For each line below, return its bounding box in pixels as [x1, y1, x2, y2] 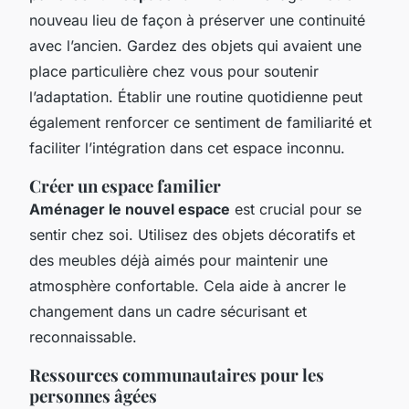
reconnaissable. [29, 327, 137, 346]
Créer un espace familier [29, 173, 221, 197]
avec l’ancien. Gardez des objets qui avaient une [29, 36, 362, 55]
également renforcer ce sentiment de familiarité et [29, 112, 372, 131]
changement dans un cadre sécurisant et [29, 301, 307, 320]
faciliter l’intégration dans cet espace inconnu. [29, 138, 345, 157]
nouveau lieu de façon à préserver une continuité [29, 10, 365, 29]
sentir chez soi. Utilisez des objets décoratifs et [29, 225, 355, 244]
